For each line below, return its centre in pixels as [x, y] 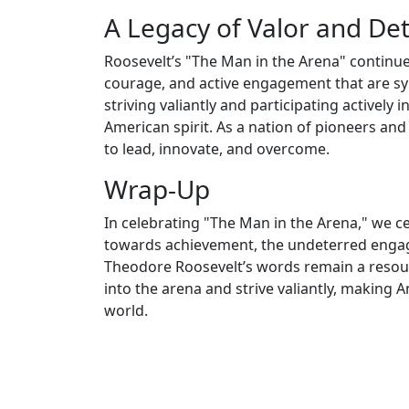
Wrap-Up [157, 189]
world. [126, 310]
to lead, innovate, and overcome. [217, 148]
